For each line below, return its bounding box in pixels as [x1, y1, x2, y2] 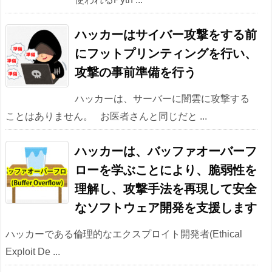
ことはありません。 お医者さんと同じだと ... [5, 110, 207, 122]
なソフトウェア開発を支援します [75, 201, 257, 215]
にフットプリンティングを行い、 [75, 47, 257, 61]
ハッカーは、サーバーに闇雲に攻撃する [75, 93, 250, 104]
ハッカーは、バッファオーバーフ [75, 144, 257, 158]
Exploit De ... [5, 246, 60, 257]
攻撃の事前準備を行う [75, 66, 196, 80]
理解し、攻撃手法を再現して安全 [75, 182, 257, 196]
